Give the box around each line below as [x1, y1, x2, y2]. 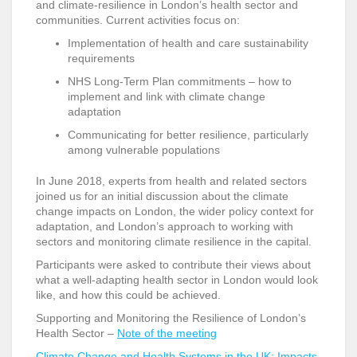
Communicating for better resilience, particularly [68, 128, 308, 141]
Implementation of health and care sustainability [68, 37, 308, 49]
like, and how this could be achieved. [36, 288, 221, 301]
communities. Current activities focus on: [36, 14, 240, 26]
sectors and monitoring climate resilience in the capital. [36, 235, 312, 248]
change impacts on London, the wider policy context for [36, 205, 314, 218]
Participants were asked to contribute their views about [36, 258, 311, 271]
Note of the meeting [117, 327, 217, 339]
